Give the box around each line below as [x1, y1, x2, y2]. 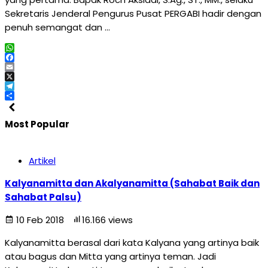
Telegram [5, 89, 48, 102]
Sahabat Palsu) [5, 191, 81, 203]
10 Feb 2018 [14, 214, 66, 226]
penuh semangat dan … [5, 21, 110, 33]
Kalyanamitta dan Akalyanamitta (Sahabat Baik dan [5, 177, 260, 190]
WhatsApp [5, 51, 52, 63]
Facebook [5, 60, 48, 73]
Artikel [29, 154, 56, 167]
